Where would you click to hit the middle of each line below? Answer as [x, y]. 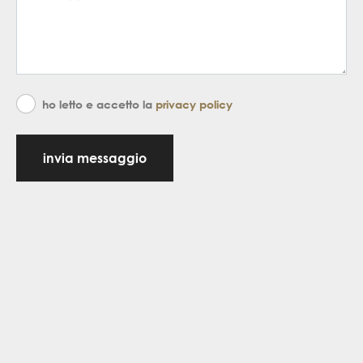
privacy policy [194, 105]
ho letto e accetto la [99, 105]
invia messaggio [95, 158]
